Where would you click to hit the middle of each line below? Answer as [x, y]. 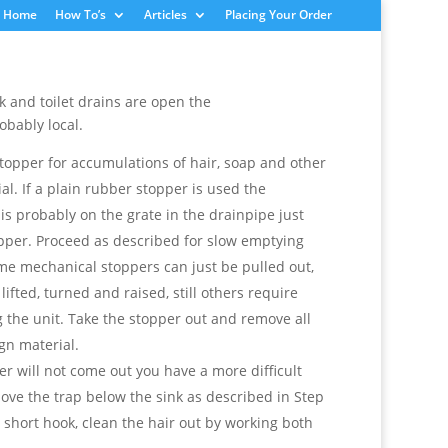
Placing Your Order [278, 14]
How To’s [80, 14]
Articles [165, 14]
